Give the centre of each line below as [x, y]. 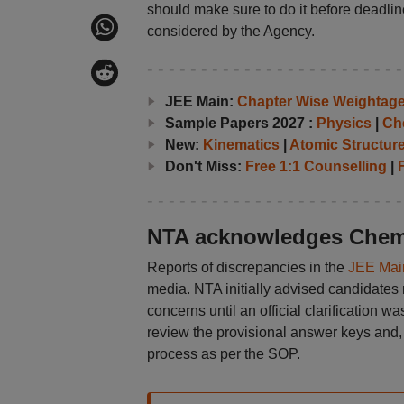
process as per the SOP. [223, 354]
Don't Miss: [205, 166]
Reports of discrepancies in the [247, 267]
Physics [344, 123]
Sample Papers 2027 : [240, 123]
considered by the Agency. [230, 31]
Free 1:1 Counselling [316, 166]
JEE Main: [201, 101]
